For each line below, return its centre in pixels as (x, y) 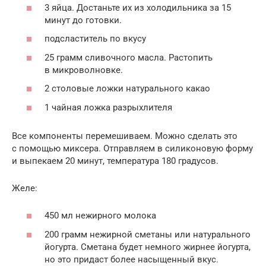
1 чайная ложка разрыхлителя (108, 107)
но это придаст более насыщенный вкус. (132, 259)
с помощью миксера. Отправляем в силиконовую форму (132, 148)
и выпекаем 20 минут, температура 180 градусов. (115, 161)
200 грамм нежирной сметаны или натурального (148, 234)
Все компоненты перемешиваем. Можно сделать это (125, 136)
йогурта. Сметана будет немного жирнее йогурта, (148, 247)
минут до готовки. (83, 20)
